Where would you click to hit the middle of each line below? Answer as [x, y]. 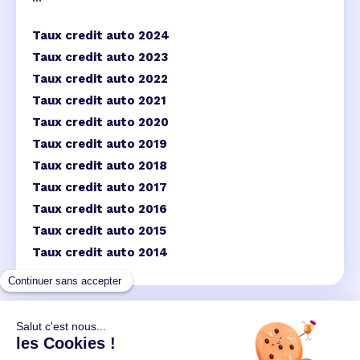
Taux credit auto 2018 [100, 166]
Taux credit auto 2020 [100, 123]
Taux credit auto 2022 [100, 79]
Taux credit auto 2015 [99, 231]
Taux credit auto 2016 [100, 209]
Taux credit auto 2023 [100, 57]
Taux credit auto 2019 [100, 144]
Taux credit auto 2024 [101, 36]
